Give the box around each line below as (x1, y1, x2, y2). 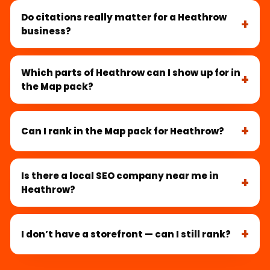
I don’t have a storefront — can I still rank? (21, 228, 231, 241)
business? (21, 25, 71, 38)
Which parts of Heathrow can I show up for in (21, 66, 240, 80)
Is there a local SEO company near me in (21, 169, 219, 183)
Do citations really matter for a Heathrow (21, 11, 227, 24)
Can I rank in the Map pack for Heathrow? (21, 125, 224, 138)
